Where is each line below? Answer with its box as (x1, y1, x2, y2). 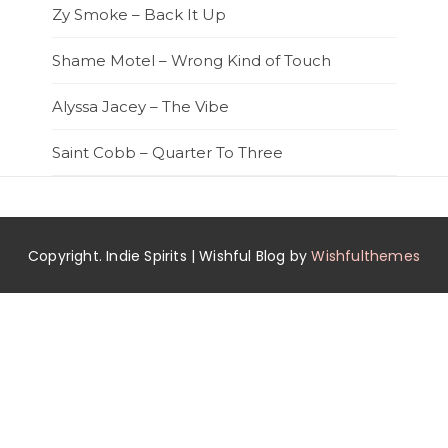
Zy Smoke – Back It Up (51, 5, 226, 25)
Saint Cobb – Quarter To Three (51, 143, 283, 163)
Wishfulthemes (311, 246, 420, 267)
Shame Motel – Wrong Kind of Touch (51, 51, 331, 71)
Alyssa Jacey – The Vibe (51, 97, 229, 117)
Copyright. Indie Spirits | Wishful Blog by (28, 246, 312, 267)
